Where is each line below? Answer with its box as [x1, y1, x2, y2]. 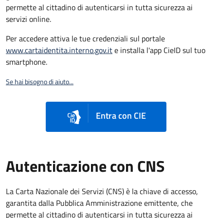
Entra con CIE [93, 109, 146, 123]
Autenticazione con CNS [6, 154, 164, 178]
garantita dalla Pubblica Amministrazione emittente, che [6, 197, 193, 209]
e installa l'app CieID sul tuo [112, 44, 205, 56]
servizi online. [6, 13, 51, 25]
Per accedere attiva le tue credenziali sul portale [6, 32, 165, 44]
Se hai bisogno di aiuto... [6, 76, 73, 87]
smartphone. [6, 55, 47, 68]
